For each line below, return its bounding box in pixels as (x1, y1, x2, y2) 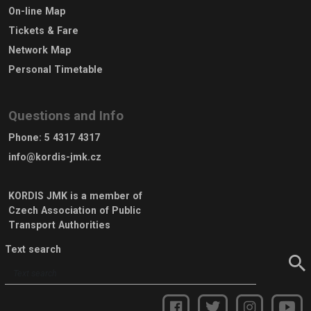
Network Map (8, 44, 71, 56)
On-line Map (8, 5, 65, 17)
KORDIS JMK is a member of (8, 190, 142, 201)
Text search (5, 243, 61, 255)
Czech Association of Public (8, 204, 141, 216)
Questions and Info (8, 108, 124, 124)
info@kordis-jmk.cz (8, 151, 101, 162)
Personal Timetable (8, 63, 103, 75)
